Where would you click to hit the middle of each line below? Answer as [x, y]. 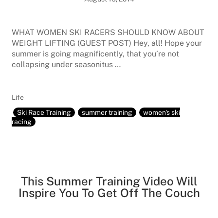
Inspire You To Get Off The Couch [109, 193]
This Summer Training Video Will [109, 181]
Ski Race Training [44, 112]
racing [22, 122]
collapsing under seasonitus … [66, 64]
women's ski [162, 112]
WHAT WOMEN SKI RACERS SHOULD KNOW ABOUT [108, 32]
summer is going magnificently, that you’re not [95, 54]
